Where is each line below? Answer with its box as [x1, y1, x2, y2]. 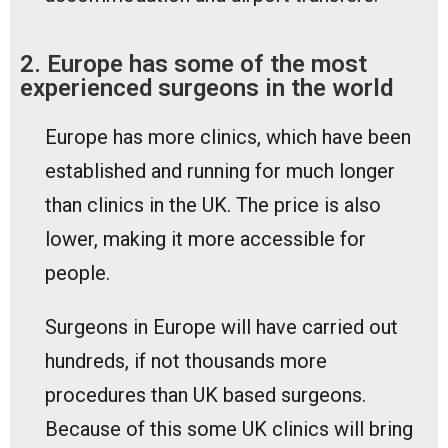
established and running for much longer [45, 158, 395, 183]
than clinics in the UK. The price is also [45, 192, 381, 217]
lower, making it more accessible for [45, 226, 366, 251]
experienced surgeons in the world [20, 73, 393, 102]
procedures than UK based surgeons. [45, 382, 366, 407]
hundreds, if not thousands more [45, 348, 327, 373]
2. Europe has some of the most [20, 49, 367, 78]
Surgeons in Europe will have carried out [45, 314, 398, 339]
